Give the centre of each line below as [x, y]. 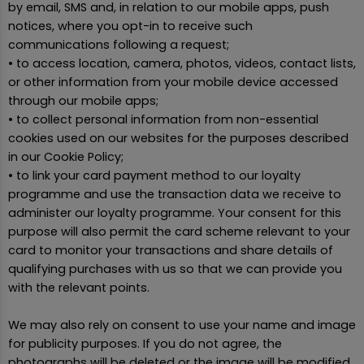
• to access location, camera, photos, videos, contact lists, [182, 64]
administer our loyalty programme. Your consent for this [175, 213]
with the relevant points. [79, 288]
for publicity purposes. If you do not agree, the [145, 344]
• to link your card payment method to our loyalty [154, 176]
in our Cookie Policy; [66, 157]
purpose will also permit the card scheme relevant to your [179, 232]
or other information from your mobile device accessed [173, 82]
